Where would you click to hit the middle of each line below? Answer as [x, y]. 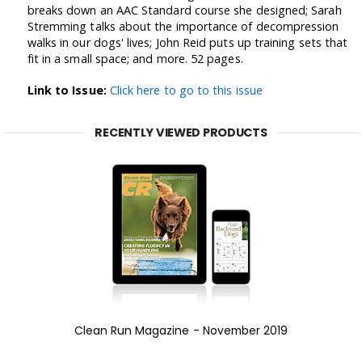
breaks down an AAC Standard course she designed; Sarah [184, 10]
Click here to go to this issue [186, 90]
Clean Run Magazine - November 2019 [181, 331]
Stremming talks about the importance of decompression [183, 26]
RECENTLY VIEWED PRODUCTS [181, 132]
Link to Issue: [67, 90]
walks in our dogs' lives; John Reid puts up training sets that [187, 42]
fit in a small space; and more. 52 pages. [135, 58]
